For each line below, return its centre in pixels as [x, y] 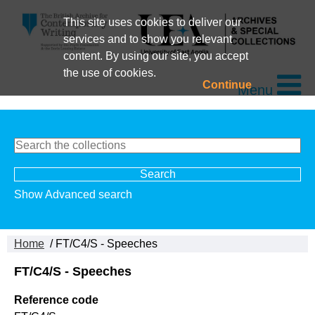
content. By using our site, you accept [155, 56]
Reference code [56, 300]
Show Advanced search [73, 194]
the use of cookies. [109, 73]
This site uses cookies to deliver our [152, 22]
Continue [227, 85]
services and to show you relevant [147, 39]
